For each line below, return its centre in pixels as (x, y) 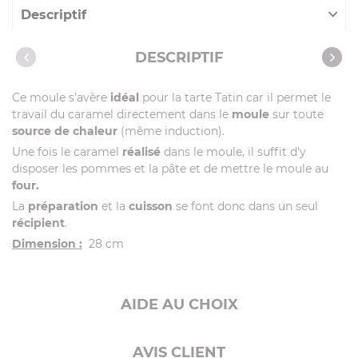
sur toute (296, 115)
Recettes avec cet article (99, 77)
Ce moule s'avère (61, 98)
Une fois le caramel (67, 152)
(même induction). (171, 131)
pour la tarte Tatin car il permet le (235, 98)
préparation (62, 207)
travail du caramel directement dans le (122, 115)
